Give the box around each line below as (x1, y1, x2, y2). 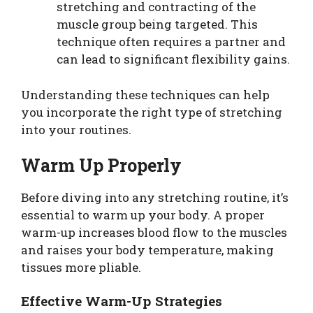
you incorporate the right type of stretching (21, 103, 282, 120)
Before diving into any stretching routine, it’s (21, 189, 289, 206)
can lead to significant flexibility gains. (57, 51, 290, 68)
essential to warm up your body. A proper (21, 207, 265, 224)
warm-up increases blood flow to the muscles (21, 224, 287, 241)
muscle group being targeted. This (57, 16, 258, 33)
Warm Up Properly (21, 154, 182, 177)
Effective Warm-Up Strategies (21, 291, 223, 310)
